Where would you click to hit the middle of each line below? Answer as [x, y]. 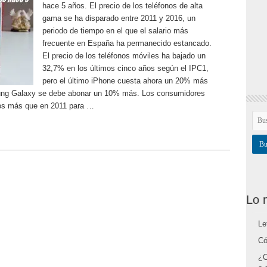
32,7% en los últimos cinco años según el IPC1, [125, 68]
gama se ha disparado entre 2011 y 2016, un [119, 18]
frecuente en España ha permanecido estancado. [127, 43]
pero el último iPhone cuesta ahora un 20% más [125, 81]
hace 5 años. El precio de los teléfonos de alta [122, 6]
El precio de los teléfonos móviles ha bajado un [124, 56]
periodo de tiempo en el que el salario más [115, 31]
